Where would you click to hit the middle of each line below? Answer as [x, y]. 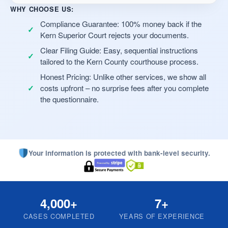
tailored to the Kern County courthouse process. [119, 61]
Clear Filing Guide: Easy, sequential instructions [119, 50]
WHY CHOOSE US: [42, 9]
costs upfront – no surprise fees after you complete [124, 88]
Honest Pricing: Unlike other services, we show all [123, 77]
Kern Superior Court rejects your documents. [115, 35]
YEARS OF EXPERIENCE [162, 216]
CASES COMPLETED [59, 216]
